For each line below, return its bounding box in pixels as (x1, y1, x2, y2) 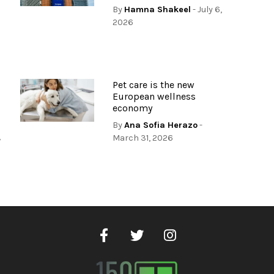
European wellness (112, 91, 196, 103)
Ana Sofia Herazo (124, 120, 198, 131)
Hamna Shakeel (124, 4, 191, 15)
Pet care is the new (112, 79, 194, 91)
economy (112, 102, 152, 114)
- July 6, (190, 4, 222, 15)
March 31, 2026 (112, 133, 173, 144)
